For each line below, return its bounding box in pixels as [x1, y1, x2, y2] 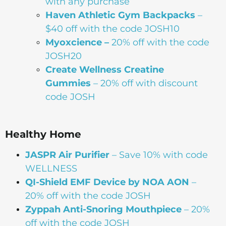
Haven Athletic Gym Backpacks [45, 9, 195, 21]
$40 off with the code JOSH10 [45, 23, 180, 34]
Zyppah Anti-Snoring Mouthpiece [25, 203, 182, 215]
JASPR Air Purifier [25, 149, 109, 160]
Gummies [45, 77, 93, 89]
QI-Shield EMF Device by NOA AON [25, 176, 189, 188]
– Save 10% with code [109, 149, 208, 160]
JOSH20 [45, 50, 82, 62]
